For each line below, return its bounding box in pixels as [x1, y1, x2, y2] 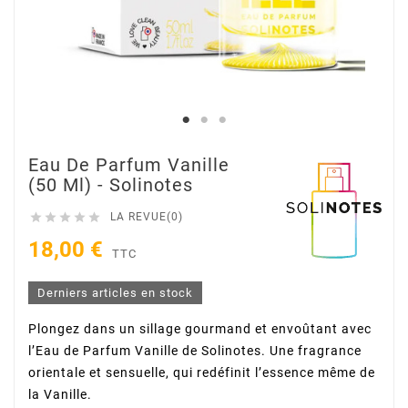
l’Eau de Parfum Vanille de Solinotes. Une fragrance [28, 342, 362, 358]
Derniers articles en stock [37, 285, 193, 300]
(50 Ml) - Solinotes [28, 174, 193, 197]
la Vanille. [28, 386, 92, 402]
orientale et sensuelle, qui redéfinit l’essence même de [28, 364, 375, 380]
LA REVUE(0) [110, 210, 183, 224]
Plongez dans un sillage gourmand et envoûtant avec [28, 321, 372, 336]
